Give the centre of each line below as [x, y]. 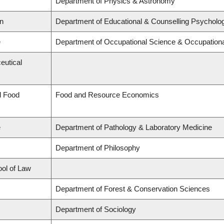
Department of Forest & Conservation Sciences [133, 189]
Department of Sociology [96, 209]
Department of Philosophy [98, 148]
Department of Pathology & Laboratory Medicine [134, 127]
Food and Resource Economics [107, 95]
